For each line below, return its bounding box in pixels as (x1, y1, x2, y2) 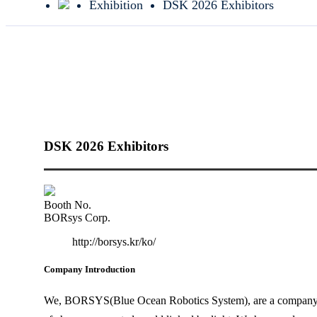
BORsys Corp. (44, 211, 110, 224)
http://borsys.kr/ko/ (72, 235, 156, 248)
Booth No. (44, 198, 91, 211)
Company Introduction (44, 263, 135, 275)
